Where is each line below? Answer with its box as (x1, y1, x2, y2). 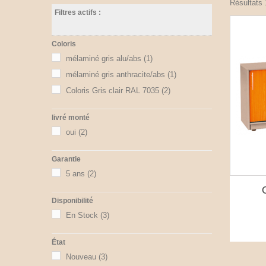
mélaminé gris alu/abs (66, 54, 141, 64)
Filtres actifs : (55, 8, 101, 17)
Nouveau (66, 252, 96, 262)
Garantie (52, 155, 81, 164)
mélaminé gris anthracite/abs (66, 70, 165, 80)
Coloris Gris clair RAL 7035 (66, 86, 159, 96)
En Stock (66, 211, 98, 220)
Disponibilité (52, 197, 93, 205)
